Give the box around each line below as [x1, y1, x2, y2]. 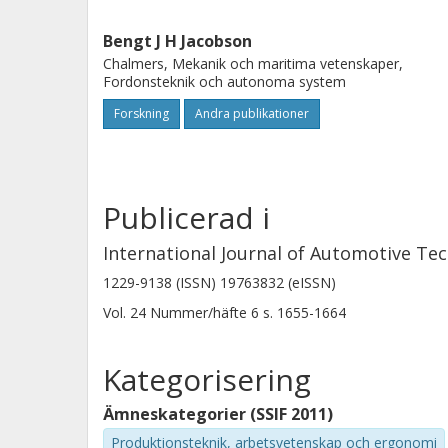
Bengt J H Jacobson [103, 30, 252, 52]
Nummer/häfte [150, 303, 247, 322]
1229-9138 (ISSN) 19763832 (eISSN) [103, 273, 336, 292]
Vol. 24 [103, 303, 150, 322]
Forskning [114, 105, 169, 122]
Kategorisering [103, 359, 311, 400]
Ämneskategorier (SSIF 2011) [103, 403, 333, 425]
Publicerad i [103, 197, 270, 238]
